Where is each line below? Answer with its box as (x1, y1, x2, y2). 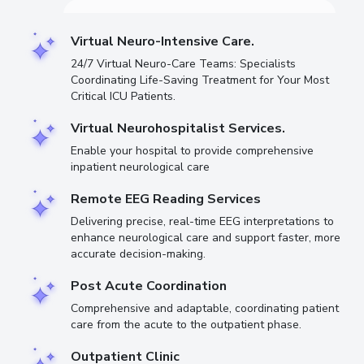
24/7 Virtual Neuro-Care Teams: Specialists (71, 55, 296, 71)
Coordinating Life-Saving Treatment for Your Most (71, 71, 329, 88)
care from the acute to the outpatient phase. (71, 316, 301, 332)
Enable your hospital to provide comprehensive (71, 142, 314, 158)
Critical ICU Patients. (71, 88, 175, 104)
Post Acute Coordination (71, 276, 227, 295)
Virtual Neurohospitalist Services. (71, 119, 285, 137)
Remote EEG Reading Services (71, 189, 261, 208)
